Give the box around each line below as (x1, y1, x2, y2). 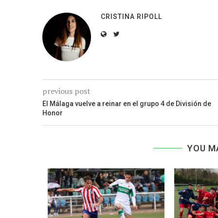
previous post (42, 86, 91, 97)
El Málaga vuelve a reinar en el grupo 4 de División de (42, 100, 211, 108)
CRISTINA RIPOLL (101, 13, 162, 21)
